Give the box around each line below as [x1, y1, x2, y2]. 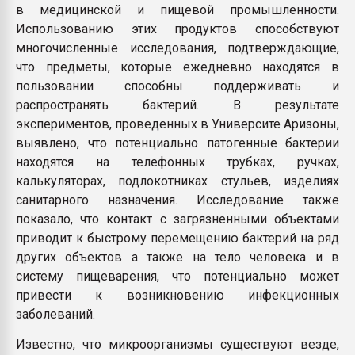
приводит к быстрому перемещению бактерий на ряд [16, 231, 339, 246]
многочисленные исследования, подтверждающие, [16, 40, 339, 55]
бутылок [241, 21, 283, 32]
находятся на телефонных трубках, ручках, [16, 155, 339, 170]
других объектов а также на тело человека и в [16, 250, 339, 265]
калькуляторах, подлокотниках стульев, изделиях [16, 174, 339, 189]
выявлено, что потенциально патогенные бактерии [16, 136, 339, 151]
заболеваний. [16, 307, 95, 322]
